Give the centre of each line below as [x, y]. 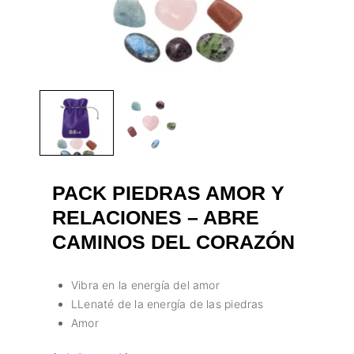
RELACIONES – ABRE [156, 217]
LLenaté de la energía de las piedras [168, 303]
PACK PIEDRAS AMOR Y [168, 192]
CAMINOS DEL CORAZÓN [173, 241]
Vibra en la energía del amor [145, 284]
